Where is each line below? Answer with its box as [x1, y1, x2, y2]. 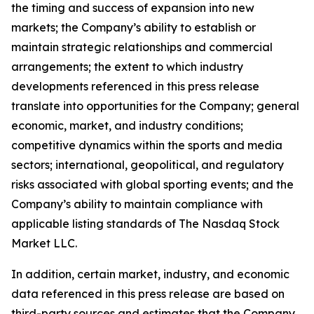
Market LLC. [11, 236, 77, 250]
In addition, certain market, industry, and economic [11, 267, 289, 281]
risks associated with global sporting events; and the [11, 177, 294, 191]
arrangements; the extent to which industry [11, 60, 243, 74]
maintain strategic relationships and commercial [11, 40, 273, 54]
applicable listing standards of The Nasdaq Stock [11, 217, 280, 231]
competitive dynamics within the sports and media [11, 138, 282, 152]
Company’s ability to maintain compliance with [11, 197, 263, 211]
